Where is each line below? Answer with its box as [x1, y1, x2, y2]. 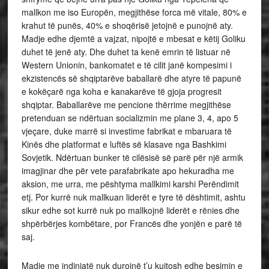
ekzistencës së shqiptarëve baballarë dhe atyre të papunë [21, 71, 241, 84]
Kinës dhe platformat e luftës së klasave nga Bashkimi [21, 138, 226, 150]
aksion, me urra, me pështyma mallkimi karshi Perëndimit [21, 177, 239, 190]
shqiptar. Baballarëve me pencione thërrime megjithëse [21, 98, 231, 110]
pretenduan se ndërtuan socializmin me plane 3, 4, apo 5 [21, 111, 238, 124]
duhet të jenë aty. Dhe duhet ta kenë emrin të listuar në [21, 45, 231, 58]
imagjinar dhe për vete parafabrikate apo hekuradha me [21, 164, 234, 177]
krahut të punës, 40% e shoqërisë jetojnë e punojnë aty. [21, 19, 233, 31]
